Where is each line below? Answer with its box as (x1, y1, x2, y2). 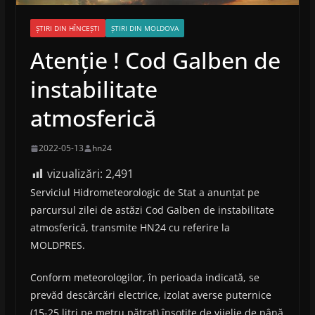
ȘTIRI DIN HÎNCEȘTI (35, 23, 100, 34)
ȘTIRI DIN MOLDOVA (110, 23, 179, 34)
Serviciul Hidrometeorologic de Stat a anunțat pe (30, 186, 259, 200)
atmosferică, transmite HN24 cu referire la (30, 221, 230, 235)
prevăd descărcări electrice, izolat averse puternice (30, 288, 271, 302)
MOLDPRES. (30, 238, 85, 252)
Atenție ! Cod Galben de (30, 45, 281, 76)
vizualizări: (46, 166, 103, 182)
